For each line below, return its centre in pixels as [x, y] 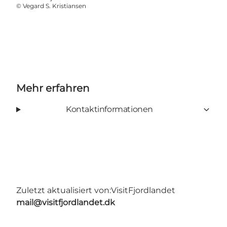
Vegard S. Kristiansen [54, 6]
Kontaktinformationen [109, 109]
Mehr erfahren [53, 88]
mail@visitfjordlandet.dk [66, 203]
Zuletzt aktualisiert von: [64, 191]
